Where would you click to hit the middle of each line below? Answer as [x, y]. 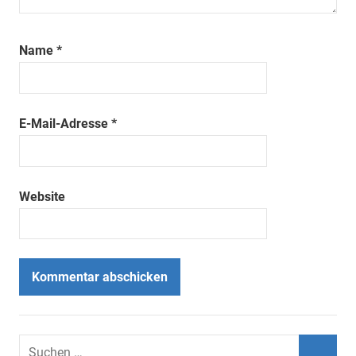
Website [42, 196]
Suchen [39, 345]
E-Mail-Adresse [65, 124]
